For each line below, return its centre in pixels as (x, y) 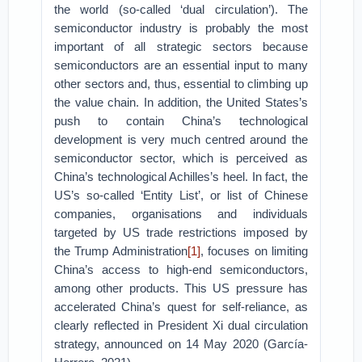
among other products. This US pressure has (181, 288)
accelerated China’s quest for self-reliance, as (181, 307)
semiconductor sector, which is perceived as (181, 158)
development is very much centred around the (181, 139)
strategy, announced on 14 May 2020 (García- (181, 344)
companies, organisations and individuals (181, 214)
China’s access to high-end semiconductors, (181, 269)
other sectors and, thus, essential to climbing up (181, 84)
